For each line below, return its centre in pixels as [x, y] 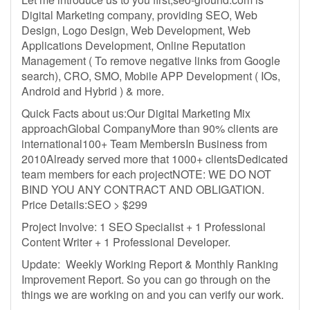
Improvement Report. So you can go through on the [146, 279]
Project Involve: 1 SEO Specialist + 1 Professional [144, 227]
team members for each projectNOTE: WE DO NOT [146, 174]
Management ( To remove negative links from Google [151, 61]
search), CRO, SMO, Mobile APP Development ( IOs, [151, 76]
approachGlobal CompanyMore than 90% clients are [150, 128]
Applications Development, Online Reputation [134, 45]
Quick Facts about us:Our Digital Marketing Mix [136, 113]
